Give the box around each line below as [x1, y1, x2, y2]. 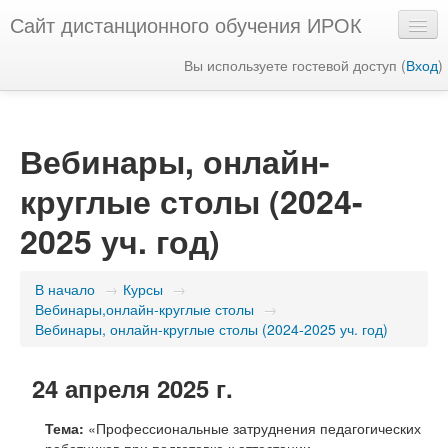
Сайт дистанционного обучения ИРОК [10, 10, 362, 39]
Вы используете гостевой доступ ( [184, 55, 406, 75]
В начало [35, 279, 95, 299]
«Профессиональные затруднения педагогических [88, 418, 421, 438]
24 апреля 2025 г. [32, 371, 233, 405]
